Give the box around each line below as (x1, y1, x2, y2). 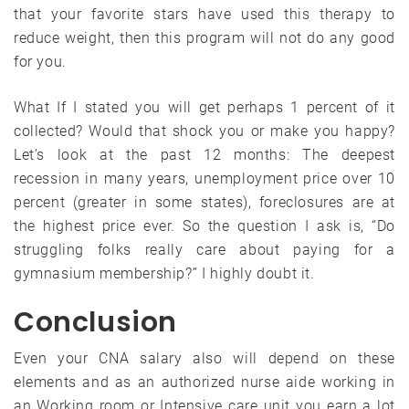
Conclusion (14, 302, 177, 341)
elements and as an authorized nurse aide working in (14, 372, 395, 391)
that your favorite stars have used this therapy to (14, 5, 395, 23)
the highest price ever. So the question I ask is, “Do (14, 216, 395, 235)
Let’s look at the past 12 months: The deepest (14, 145, 395, 163)
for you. (14, 52, 67, 70)
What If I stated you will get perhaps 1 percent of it (14, 98, 395, 116)
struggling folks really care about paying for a (14, 240, 395, 258)
